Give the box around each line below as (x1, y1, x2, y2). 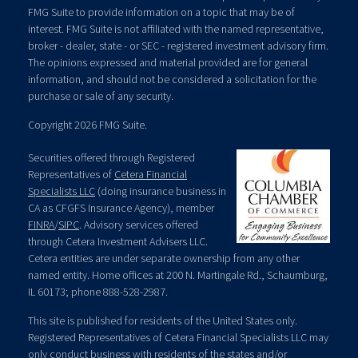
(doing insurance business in (95, 184, 226, 198)
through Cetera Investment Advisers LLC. (28, 234, 208, 249)
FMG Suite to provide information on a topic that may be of (28, 5, 295, 19)
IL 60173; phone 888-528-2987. (28, 284, 168, 299)
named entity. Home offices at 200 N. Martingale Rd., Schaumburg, (28, 268, 328, 282)
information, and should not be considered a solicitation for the (28, 72, 316, 86)
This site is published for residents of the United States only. (28, 313, 297, 328)
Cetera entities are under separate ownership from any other (28, 251, 300, 265)
